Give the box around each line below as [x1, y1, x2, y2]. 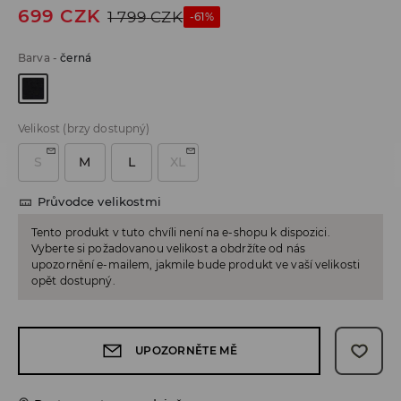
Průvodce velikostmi [38, 194, 161, 209]
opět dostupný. [31, 274, 115, 288]
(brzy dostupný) [63, 122, 150, 136]
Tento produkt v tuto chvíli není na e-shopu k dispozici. [31, 226, 330, 240]
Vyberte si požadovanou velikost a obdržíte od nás [31, 242, 305, 256]
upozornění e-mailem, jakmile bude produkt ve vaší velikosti [31, 258, 361, 272]
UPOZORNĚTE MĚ [134, 344, 238, 358]
